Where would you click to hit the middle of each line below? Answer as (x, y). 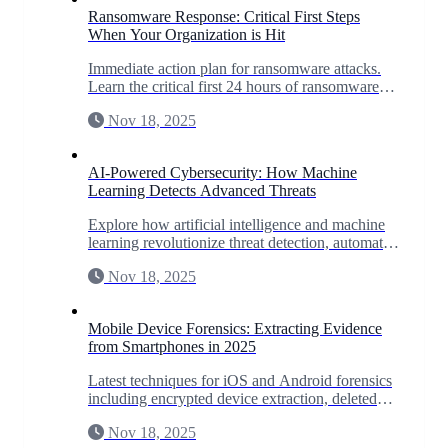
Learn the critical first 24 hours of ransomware (233, 86)
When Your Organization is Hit (186, 34)
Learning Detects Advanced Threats (202, 190)
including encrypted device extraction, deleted (232, 398)
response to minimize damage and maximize (227, 104)
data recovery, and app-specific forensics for (226, 416)
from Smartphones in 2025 (172, 346)
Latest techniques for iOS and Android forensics (240, 380)
